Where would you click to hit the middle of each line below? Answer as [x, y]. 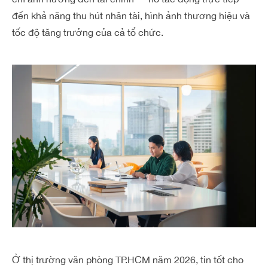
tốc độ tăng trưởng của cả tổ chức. [88, 32]
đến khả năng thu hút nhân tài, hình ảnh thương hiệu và [131, 16]
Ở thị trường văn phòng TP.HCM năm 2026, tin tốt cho [128, 260]
